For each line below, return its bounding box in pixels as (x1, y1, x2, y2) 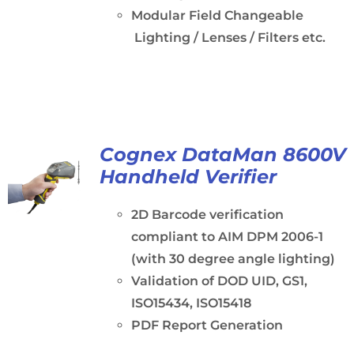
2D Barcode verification (130, 207, 284, 222)
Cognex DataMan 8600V (99, 143, 346, 166)
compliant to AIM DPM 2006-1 (130, 229, 323, 244)
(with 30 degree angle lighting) (130, 251, 335, 266)
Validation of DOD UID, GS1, (130, 273, 307, 288)
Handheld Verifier (99, 165, 277, 188)
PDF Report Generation (130, 318, 283, 333)
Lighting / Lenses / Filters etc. (130, 30, 326, 45)
